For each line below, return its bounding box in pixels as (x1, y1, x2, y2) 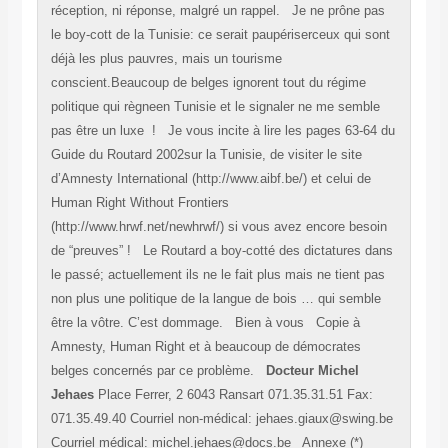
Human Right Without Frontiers (50, 195, 229, 211)
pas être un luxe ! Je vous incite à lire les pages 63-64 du (50, 123, 395, 139)
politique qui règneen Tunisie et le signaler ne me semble (50, 99, 380, 115)
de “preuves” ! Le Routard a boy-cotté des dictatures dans (50, 243, 393, 259)
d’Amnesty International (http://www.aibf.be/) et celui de (50, 171, 371, 187)
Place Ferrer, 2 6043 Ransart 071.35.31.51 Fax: (97, 387, 373, 403)
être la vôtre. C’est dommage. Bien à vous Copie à (50, 315, 360, 331)
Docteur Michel (265, 363, 359, 379)
